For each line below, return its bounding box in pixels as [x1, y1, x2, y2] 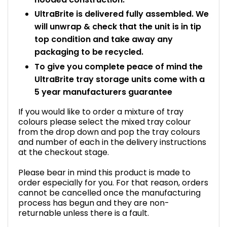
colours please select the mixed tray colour [18, 116, 191, 128]
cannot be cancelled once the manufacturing [18, 187, 201, 199]
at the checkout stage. [18, 146, 109, 159]
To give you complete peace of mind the [34, 60, 203, 72]
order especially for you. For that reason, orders [18, 177, 208, 189]
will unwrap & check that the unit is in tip [34, 21, 201, 33]
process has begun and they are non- [18, 197, 169, 209]
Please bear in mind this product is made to [18, 167, 191, 179]
